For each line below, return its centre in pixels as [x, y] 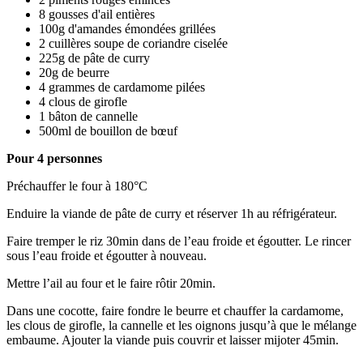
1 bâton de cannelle [88, 117]
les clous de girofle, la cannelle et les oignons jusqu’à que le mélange [181, 326]
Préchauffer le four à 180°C [77, 186]
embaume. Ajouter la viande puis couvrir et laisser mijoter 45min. [173, 340]
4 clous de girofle [83, 102]
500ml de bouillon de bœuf [108, 131]
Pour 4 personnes [54, 159]
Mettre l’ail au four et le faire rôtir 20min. [111, 284]
